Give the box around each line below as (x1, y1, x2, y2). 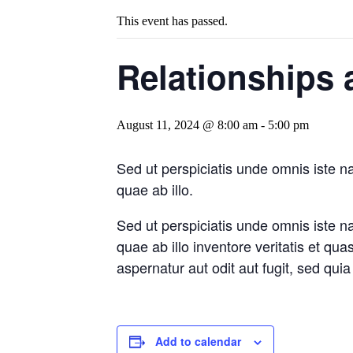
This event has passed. (117, 13, 228, 28)
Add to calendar (155, 333, 241, 349)
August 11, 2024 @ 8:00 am (117, 117, 258, 132)
